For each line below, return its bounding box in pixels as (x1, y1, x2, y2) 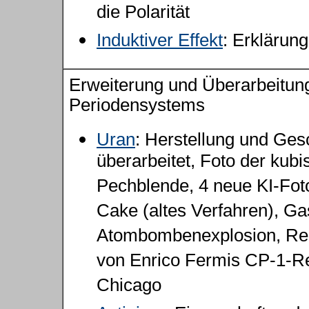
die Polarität (97, 2, 190, 26)
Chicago (97, 275, 161, 299)
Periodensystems (69, 95, 205, 114)
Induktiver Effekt (97, 30, 223, 50)
